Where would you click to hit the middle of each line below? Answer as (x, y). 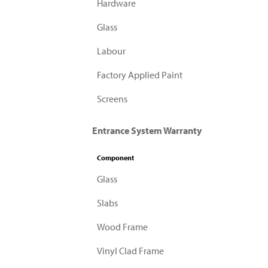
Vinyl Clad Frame (131, 251)
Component (116, 158)
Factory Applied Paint (140, 75)
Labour (112, 51)
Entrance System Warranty (147, 130)
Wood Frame (123, 227)
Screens (112, 99)
